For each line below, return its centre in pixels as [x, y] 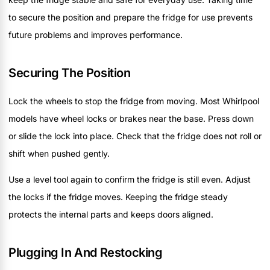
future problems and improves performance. [96, 34]
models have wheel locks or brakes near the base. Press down [131, 118]
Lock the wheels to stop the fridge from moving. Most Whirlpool [134, 101]
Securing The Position [70, 73]
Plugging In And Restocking [86, 253]
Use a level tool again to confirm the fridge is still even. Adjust [130, 180]
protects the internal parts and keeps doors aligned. [111, 215]
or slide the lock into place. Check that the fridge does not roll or [135, 136]
